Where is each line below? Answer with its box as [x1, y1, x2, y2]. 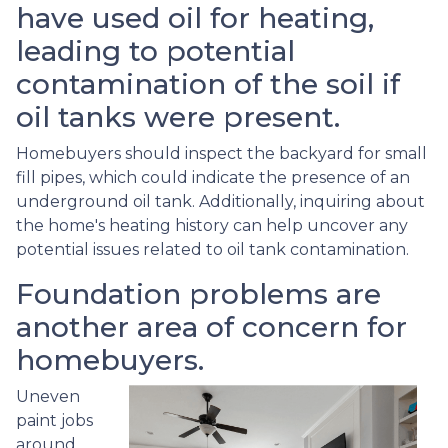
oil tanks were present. [16, 99, 340, 134]
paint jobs [16, 410, 93, 430]
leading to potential [16, 33, 295, 68]
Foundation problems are [16, 276, 381, 311]
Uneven [16, 386, 80, 406]
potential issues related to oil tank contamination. [16, 239, 409, 259]
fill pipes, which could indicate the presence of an [16, 167, 410, 187]
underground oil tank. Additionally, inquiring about [16, 191, 425, 211]
